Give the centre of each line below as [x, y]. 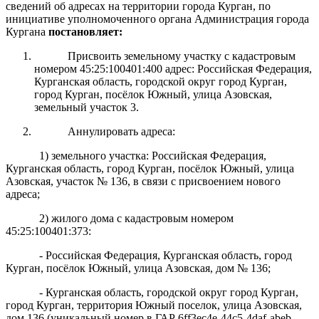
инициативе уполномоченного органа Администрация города [157, 19]
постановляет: [85, 31]
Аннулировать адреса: [121, 131]
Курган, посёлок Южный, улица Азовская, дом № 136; [138, 268]
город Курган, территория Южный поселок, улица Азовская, [154, 305]
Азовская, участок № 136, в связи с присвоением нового [143, 181]
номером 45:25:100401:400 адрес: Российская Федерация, [173, 68]
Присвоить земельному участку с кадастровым [181, 56]
